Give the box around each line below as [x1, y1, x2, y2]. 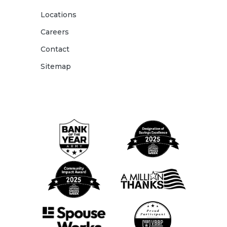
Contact [41, 45, 70, 54]
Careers [41, 27, 69, 36]
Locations [41, 10, 77, 19]
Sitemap [41, 62, 71, 71]
